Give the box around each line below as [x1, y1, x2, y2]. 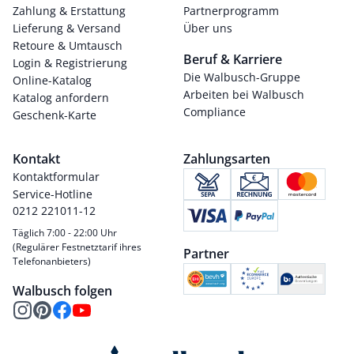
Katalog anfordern [13, 90, 109, 105]
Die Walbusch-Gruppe [183, 70, 300, 85]
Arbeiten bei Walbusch [183, 87, 304, 102]
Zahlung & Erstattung [13, 3, 126, 18]
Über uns [183, 21, 232, 36]
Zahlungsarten [183, 150, 270, 168]
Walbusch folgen [13, 282, 112, 299]
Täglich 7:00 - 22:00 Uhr [13, 226, 117, 239]
